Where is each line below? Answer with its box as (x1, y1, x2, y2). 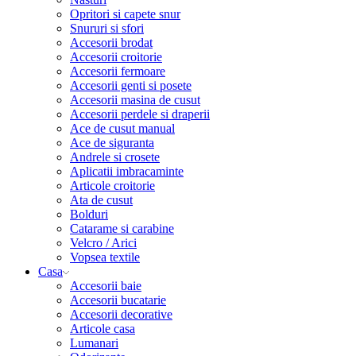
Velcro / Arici (70, 236, 137, 250)
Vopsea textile (70, 250, 140, 265)
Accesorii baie (70, 279, 141, 293)
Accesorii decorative (70, 308, 172, 322)
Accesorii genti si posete (70, 79, 192, 93)
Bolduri (70, 207, 108, 222)
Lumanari (70, 336, 118, 350)
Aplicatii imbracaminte (70, 164, 184, 179)
